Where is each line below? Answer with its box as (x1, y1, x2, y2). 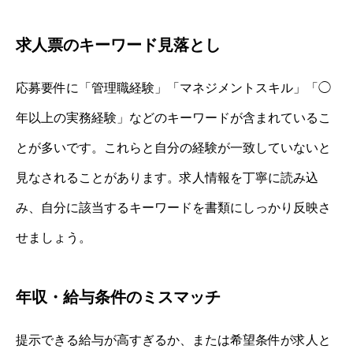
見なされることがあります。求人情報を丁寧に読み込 (16, 171, 318, 185)
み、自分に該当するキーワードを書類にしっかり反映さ (16, 201, 331, 215)
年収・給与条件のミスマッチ (16, 288, 221, 307)
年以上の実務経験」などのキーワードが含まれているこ (16, 111, 331, 125)
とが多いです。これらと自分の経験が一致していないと (16, 141, 331, 155)
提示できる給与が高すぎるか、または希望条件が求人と (16, 333, 331, 347)
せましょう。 (16, 231, 91, 245)
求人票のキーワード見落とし (16, 36, 221, 54)
